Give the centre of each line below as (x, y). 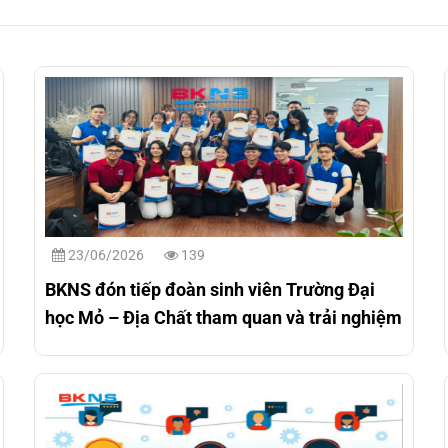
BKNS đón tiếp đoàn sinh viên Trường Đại (209, 289)
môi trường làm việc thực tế (155, 345)
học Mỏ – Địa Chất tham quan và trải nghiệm (223, 317)
